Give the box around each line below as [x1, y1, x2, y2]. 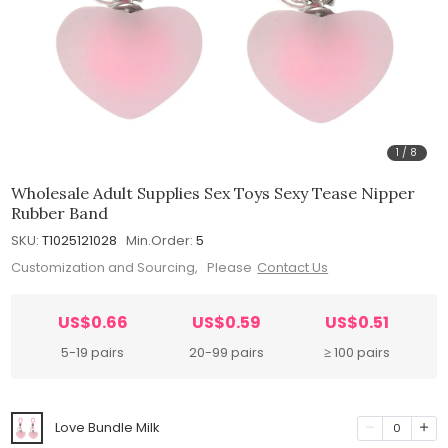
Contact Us [257, 258, 329, 278]
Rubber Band [11, 202, 109, 223]
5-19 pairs [61, 343, 125, 363]
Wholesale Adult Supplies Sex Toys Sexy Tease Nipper [11, 182, 416, 203]
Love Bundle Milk [55, 418, 161, 438]
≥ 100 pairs [324, 343, 391, 363]
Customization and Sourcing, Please [11, 258, 253, 278]
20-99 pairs [188, 343, 264, 363]
